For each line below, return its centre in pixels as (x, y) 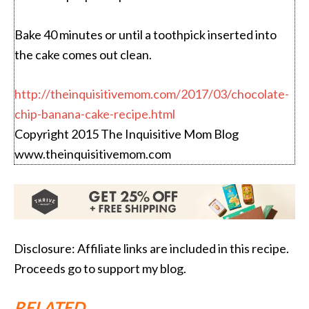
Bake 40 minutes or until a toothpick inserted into (146, 34)
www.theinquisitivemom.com (93, 153)
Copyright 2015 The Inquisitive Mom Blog (127, 133)
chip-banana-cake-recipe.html (95, 113)
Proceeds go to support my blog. (100, 268)
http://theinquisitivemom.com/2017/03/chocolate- (152, 93)
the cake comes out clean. (83, 54)
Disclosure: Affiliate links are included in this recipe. (151, 248)
